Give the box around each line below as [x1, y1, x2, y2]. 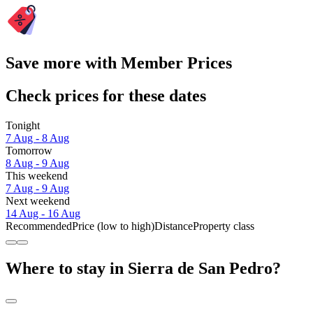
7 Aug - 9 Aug [6, 182, 69, 194]
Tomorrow [6, 144, 52, 156]
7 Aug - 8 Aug [6, 131, 69, 144]
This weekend [6, 169, 68, 182]
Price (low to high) [72, 219, 154, 232]
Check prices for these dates [6, 86, 206, 105]
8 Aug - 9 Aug [6, 156, 69, 169]
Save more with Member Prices [6, 53, 232, 72]
